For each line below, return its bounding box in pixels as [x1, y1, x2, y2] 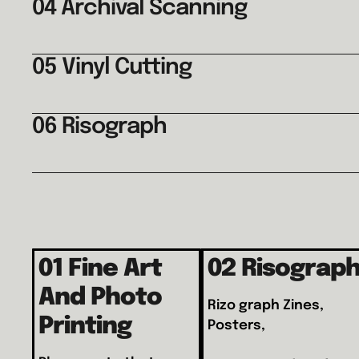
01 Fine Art [38, 256, 163, 281]
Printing [38, 313, 132, 339]
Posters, [207, 318, 265, 333]
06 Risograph [32, 115, 167, 139]
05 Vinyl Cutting [32, 55, 192, 79]
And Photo [38, 284, 163, 310]
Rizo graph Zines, [207, 298, 324, 313]
